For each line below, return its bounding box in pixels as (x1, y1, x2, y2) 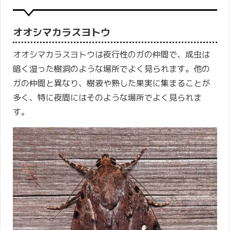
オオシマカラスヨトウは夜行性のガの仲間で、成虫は (13, 48, 210, 60)
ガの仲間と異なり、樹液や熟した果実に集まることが (13, 77, 210, 89)
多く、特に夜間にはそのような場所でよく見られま (13, 91, 202, 103)
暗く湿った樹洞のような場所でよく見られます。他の (13, 63, 210, 74)
